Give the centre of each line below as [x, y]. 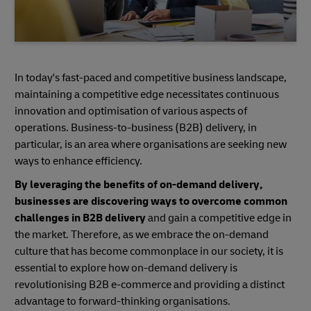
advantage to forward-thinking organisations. [123, 301]
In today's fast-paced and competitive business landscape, [151, 77]
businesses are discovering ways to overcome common [151, 201]
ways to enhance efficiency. [79, 161]
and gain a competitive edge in [219, 218]
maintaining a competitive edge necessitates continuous [147, 94]
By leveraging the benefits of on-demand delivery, [138, 184]
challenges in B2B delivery [80, 218]
